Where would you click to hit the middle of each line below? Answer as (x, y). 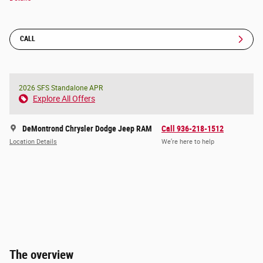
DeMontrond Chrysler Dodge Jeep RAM (87, 128)
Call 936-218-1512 (193, 128)
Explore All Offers (64, 98)
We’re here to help (188, 142)
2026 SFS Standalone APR (61, 88)
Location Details (33, 142)
